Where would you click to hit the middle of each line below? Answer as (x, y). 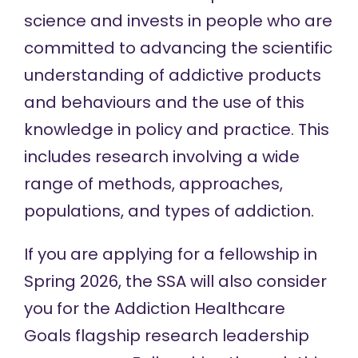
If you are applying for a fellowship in (170, 254)
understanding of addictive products (172, 75)
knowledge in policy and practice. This (176, 129)
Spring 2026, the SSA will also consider (175, 281)
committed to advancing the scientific (178, 48)
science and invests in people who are (178, 21)
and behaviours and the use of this (164, 102)
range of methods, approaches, (153, 184)
